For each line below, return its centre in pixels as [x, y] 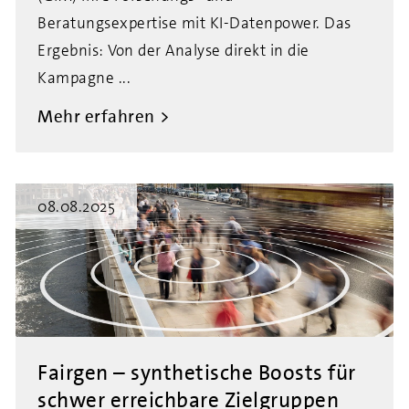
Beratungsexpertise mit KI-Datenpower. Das [194, 23]
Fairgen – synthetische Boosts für [197, 372]
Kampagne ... [84, 78]
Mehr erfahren [96, 116]
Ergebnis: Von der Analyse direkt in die [173, 50]
